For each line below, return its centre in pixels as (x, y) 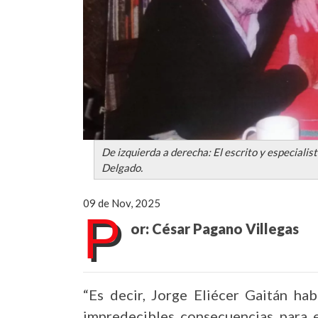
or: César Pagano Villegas (215, 228)
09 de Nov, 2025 (122, 203)
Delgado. (122, 167)
